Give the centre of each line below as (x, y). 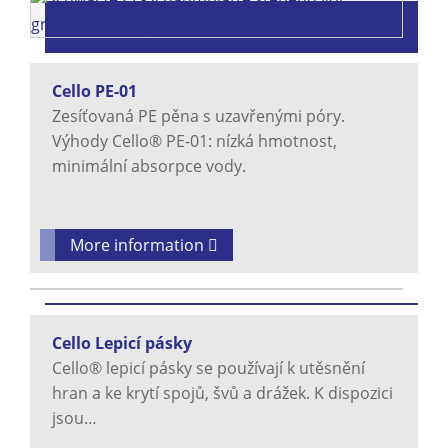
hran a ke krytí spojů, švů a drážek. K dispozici (222, 393)
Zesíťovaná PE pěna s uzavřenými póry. (198, 116)
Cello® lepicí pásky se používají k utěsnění (208, 368)
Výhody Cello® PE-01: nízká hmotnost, (194, 141)
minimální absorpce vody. (149, 166)
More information (139, 245)
